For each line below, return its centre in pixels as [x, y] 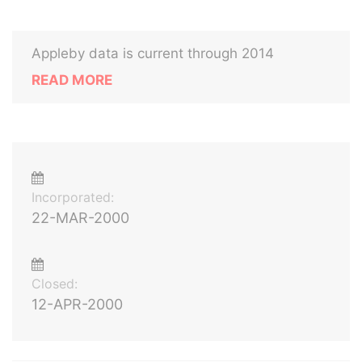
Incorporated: [73, 197]
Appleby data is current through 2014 [153, 53]
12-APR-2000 [77, 304]
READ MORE [72, 80]
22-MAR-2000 [80, 218]
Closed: [55, 284]
